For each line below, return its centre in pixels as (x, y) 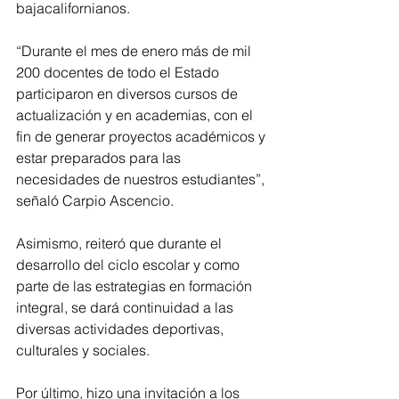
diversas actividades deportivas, (122, 329)
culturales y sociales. (83, 350)
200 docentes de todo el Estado (119, 73)
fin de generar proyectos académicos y (142, 137)
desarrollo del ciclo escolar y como (130, 265)
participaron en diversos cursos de (129, 94)
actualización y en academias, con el (136, 115)
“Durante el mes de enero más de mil (135, 51)
